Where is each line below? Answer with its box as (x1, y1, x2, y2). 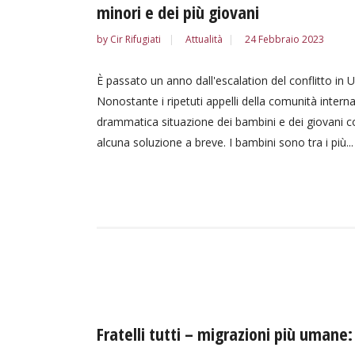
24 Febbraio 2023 (245, 32, 324, 46)
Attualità (185, 32, 223, 46)
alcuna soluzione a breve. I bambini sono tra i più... (97, 135, 353, 150)
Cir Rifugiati (110, 32, 163, 46)
